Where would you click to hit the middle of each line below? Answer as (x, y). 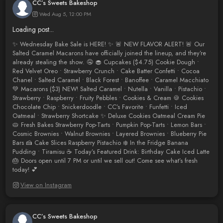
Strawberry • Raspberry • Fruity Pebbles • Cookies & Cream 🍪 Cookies (108, 98)
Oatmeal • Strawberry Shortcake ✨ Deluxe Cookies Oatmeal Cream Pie (109, 116)
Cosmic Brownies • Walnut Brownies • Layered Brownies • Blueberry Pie (109, 134)
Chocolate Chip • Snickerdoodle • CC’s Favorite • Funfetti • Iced (100, 107)
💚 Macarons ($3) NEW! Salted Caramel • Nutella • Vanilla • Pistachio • (109, 89)
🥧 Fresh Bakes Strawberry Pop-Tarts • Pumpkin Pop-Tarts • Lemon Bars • (109, 125)
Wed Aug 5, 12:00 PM (65, 14)
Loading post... (33, 29)
